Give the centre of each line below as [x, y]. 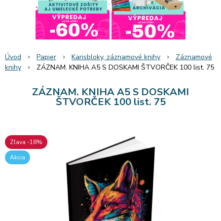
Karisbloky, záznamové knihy [116, 57]
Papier [46, 57]
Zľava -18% [26, 142]
